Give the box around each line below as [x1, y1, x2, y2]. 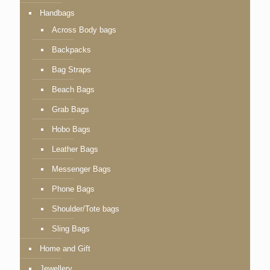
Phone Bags [52, 184, 95, 193]
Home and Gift [40, 243, 90, 253]
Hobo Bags [52, 124, 90, 134]
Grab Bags [52, 104, 89, 114]
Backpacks [52, 45, 91, 54]
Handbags [40, 8, 75, 17]
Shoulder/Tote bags [52, 204, 119, 213]
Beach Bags [52, 84, 95, 94]
